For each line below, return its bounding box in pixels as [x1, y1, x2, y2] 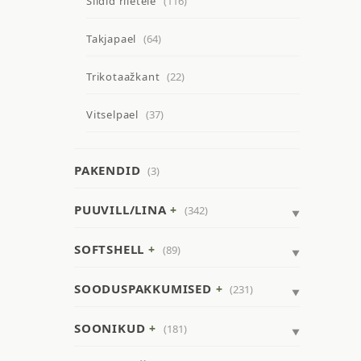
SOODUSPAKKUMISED [74, 280, 212, 297]
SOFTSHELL [74, 241, 145, 258]
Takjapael [86, 31, 137, 47]
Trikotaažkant [86, 69, 160, 85]
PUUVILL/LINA [74, 201, 167, 218]
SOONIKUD [74, 320, 146, 337]
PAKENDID [74, 162, 141, 179]
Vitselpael [86, 107, 139, 122]
